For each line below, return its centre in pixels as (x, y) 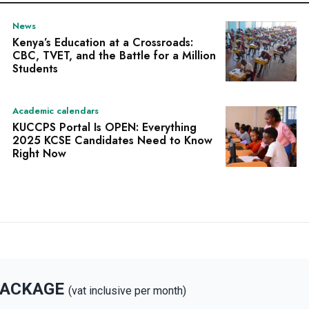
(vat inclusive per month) (127, 290)
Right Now (39, 154)
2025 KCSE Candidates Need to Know (112, 141)
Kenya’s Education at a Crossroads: (103, 42)
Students (35, 68)
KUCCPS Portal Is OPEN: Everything (104, 128)
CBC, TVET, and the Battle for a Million (114, 55)
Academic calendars (56, 111)
